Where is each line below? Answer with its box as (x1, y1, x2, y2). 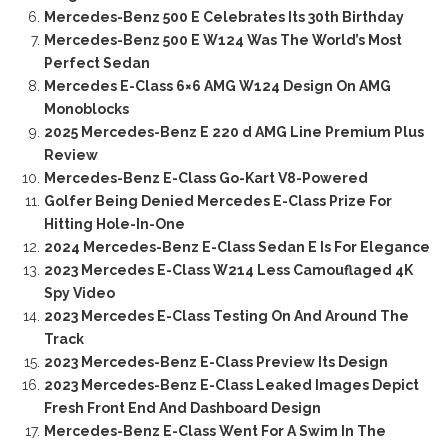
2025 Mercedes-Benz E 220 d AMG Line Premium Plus (43, 123, 424, 140)
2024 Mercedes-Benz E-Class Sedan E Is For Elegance (43, 238, 430, 255)
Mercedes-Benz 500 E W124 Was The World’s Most (43, 31, 402, 48)
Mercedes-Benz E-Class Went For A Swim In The (43, 422, 386, 439)
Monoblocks (43, 100, 129, 117)
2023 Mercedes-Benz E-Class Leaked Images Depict (43, 376, 419, 393)
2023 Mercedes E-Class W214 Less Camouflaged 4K (43, 261, 413, 278)
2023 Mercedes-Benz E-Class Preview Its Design (43, 353, 388, 370)
